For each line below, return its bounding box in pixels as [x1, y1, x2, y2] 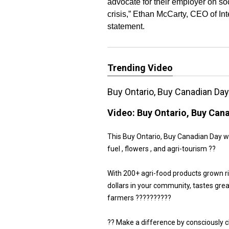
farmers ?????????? [107, 194, 171, 202]
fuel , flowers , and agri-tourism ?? [107, 145, 216, 153]
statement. [107, 22, 145, 31]
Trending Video [107, 62, 173, 73]
